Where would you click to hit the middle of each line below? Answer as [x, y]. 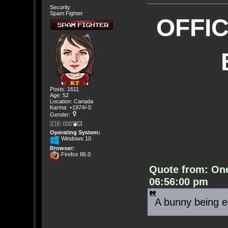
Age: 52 [59, 95]
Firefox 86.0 [75, 154]
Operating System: [75, 133]
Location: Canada [71, 101]
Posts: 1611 [64, 89]
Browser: [62, 148]
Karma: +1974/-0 [70, 107]
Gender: [61, 114]
